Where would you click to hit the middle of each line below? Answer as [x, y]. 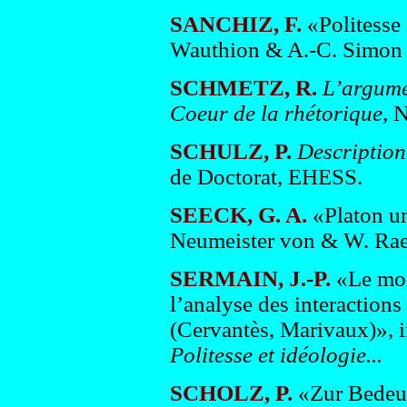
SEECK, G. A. [238, 215]
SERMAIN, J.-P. [250, 278]
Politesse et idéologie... [276, 355]
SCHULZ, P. [230, 151]
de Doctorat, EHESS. [266, 177]
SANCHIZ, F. [235, 24]
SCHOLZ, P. [231, 393]
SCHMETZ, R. [243, 88]
